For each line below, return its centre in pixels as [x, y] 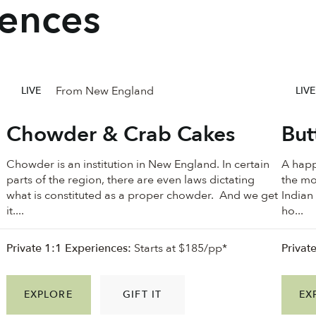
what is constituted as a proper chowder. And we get [142, 196]
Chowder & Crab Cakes [120, 135]
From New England [104, 91]
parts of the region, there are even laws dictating [130, 180]
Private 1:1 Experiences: [68, 248]
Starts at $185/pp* [179, 248]
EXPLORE [48, 294]
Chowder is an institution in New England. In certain [138, 165]
